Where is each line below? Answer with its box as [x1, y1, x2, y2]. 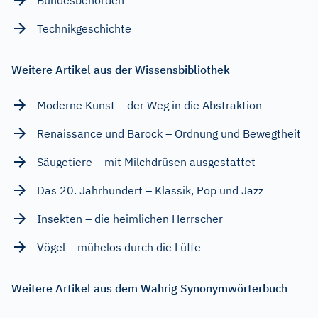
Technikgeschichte [37, 21, 131, 35]
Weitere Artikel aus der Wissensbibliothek [11, 62, 230, 77]
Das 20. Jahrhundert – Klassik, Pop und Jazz [37, 182, 263, 197]
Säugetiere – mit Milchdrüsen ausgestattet [37, 154, 256, 169]
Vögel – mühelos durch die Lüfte [37, 239, 201, 254]
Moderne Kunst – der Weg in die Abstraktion [37, 97, 262, 112]
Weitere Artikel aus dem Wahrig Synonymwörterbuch [11, 280, 287, 295]
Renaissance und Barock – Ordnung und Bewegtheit [37, 126, 301, 141]
